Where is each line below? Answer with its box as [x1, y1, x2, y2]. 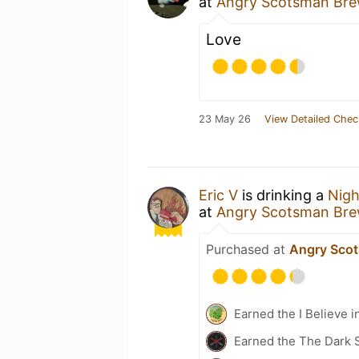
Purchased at [206, 240, 289, 257]
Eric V [199, 186, 238, 204]
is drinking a [238, 186, 328, 204]
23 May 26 [199, 112, 251, 125]
